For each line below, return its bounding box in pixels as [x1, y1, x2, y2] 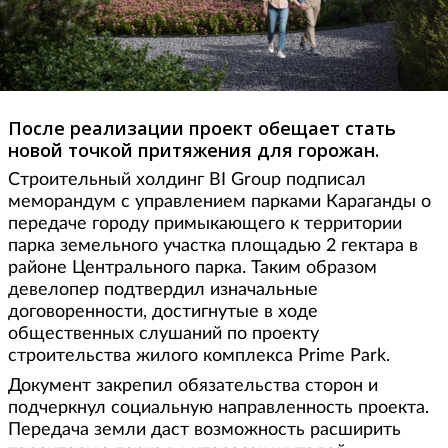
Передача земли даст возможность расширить [8, 420, 401, 439]
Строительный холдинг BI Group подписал [8, 170, 366, 189]
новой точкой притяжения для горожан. [8, 137, 379, 162]
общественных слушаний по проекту [8, 324, 319, 343]
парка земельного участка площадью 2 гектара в [8, 236, 418, 255]
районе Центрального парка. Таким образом [8, 258, 377, 277]
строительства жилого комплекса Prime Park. [8, 346, 390, 365]
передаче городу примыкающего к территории [8, 214, 402, 233]
